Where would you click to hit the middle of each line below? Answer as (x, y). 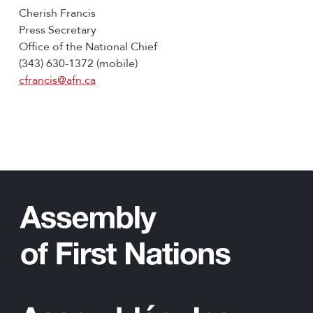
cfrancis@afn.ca (57, 80)
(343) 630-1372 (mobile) (78, 63)
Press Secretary (57, 30)
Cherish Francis (57, 13)
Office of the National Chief (88, 46)
